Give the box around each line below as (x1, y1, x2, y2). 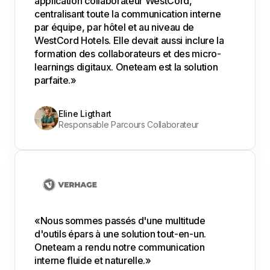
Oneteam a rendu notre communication (34, 240, 205, 253)
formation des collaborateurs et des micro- (34, 48, 221, 60)
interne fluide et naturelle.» (34, 254, 151, 266)
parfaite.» (34, 74, 77, 86)
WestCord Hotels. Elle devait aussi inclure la (34, 34, 224, 46)
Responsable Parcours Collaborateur (58, 119, 199, 130)
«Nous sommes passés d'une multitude (34, 214, 206, 227)
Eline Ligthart (58, 108, 112, 119)
